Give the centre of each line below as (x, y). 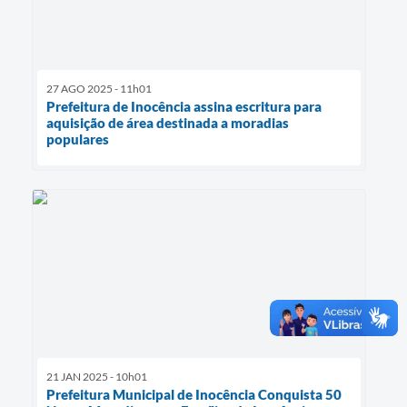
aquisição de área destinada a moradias (168, 123)
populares (78, 139)
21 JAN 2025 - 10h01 (97, 376)
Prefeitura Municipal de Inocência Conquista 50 (194, 394)
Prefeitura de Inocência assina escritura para (184, 107)
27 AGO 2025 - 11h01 (99, 89)
